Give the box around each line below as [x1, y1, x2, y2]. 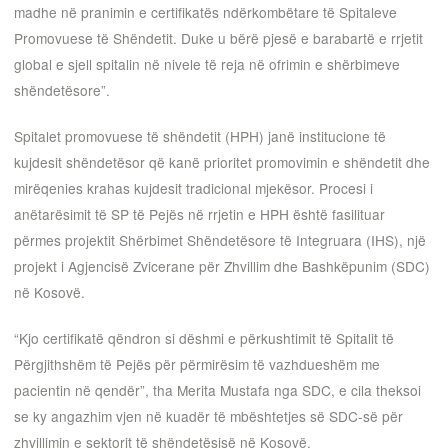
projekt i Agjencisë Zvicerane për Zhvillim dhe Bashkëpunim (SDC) [14, 256, 430, 277]
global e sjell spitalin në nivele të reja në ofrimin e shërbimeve [14, 54, 400, 75]
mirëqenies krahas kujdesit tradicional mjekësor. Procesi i [14, 178, 373, 199]
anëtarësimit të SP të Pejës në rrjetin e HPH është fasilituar [14, 204, 385, 225]
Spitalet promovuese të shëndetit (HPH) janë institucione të [14, 126, 386, 147]
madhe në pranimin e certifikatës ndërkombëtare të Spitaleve [14, 2, 397, 23]
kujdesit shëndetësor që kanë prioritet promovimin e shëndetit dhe [14, 152, 430, 173]
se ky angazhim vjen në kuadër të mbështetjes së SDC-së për [14, 405, 403, 426]
